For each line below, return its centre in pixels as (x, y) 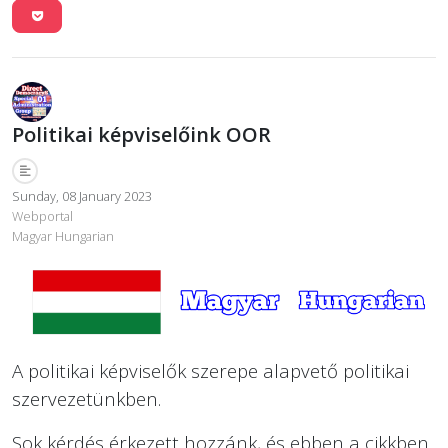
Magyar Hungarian (63, 236)
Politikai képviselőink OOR (141, 135)
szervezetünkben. (86, 399)
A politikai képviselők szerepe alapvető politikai (210, 371)
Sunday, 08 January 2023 (82, 196)
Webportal (42, 216)
